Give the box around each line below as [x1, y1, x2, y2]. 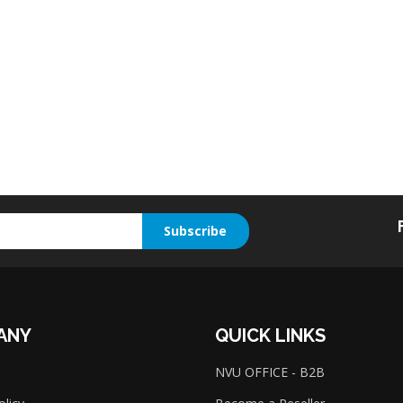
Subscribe [164, 222, 228, 240]
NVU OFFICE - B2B [215, 363, 325, 381]
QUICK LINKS [215, 325, 326, 347]
